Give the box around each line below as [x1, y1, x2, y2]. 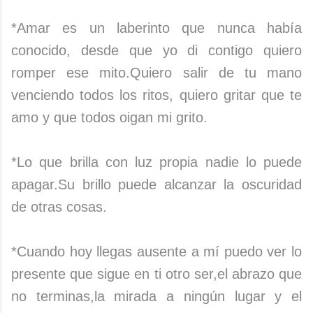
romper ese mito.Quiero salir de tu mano [11, 64, 302, 80]
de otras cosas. [11, 198, 107, 214]
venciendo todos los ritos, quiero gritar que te [11, 87, 302, 103]
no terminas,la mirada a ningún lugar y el [11, 288, 302, 304]
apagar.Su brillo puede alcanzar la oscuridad [11, 176, 302, 192]
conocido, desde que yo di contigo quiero [11, 42, 302, 58]
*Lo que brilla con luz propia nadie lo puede [11, 154, 302, 170]
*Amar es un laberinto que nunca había [11, 20, 302, 36]
